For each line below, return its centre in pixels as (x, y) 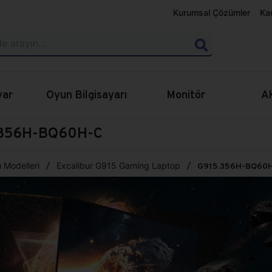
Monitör (185, 94)
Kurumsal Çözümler (212, 12)
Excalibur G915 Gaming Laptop (118, 165)
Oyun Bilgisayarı (87, 94)
